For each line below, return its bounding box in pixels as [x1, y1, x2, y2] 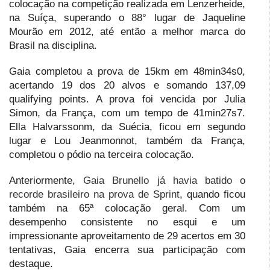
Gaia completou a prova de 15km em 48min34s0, [9, 66, 245, 78]
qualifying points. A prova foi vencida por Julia [9, 93, 245, 105]
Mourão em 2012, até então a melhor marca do [9, 26, 245, 38]
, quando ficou [180, 189, 245, 201]
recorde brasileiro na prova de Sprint [9, 189, 180, 201]
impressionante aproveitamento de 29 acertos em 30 [9, 230, 245, 242]
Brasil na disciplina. [9, 40, 97, 52]
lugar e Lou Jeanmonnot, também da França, [9, 135, 245, 147]
